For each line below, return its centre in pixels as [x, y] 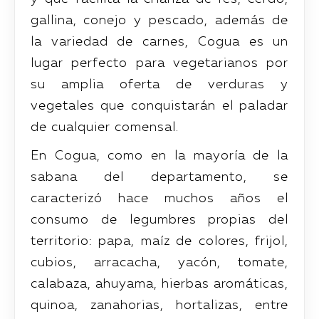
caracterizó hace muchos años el [159, 198]
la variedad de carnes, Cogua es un [159, 42]
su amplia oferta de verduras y [159, 84]
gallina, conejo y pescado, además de [159, 20]
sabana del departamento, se [159, 177]
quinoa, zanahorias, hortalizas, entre [159, 305]
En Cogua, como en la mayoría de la [159, 156]
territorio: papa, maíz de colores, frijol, [159, 241]
